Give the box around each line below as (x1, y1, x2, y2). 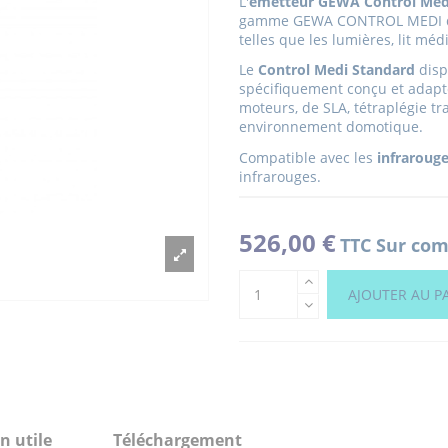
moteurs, (239, 98, 298, 118)
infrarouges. (239, 166, 321, 186)
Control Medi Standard (258, 60, 415, 80)
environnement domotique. (239, 117, 427, 137)
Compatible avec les (239, 147, 373, 167)
